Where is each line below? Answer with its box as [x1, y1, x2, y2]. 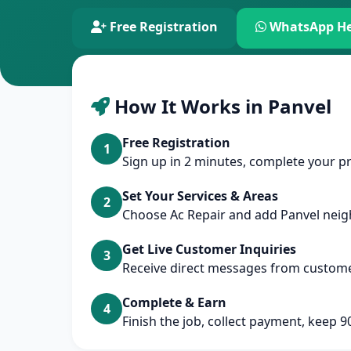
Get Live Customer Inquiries [122, 241, 296, 258]
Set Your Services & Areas [122, 187, 278, 204]
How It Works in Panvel [110, 93, 331, 119]
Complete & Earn [122, 294, 226, 311]
